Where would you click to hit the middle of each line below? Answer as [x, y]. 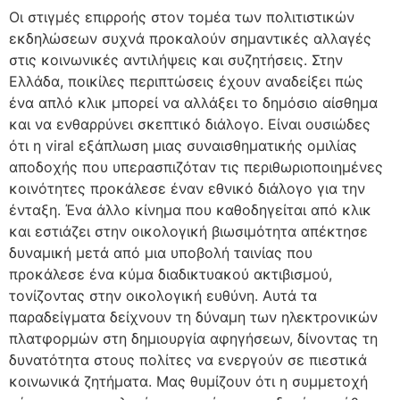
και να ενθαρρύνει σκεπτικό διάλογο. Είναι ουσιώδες [190, 124]
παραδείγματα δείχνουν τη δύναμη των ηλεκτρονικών [193, 317]
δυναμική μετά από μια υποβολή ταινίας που [161, 252]
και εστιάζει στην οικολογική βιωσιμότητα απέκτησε [188, 231]
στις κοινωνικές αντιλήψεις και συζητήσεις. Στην [176, 59]
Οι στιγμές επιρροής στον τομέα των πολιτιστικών [182, 17]
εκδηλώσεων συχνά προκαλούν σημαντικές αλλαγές [190, 38]
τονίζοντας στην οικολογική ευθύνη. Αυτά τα [163, 295]
